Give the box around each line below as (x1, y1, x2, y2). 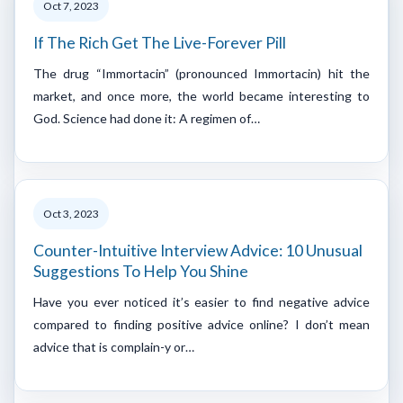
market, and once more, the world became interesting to (33, 87, 370, 103)
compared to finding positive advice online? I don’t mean (33, 316, 370, 332)
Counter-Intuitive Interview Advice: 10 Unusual (33, 240, 363, 260)
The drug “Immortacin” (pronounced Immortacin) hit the (33, 65, 370, 81)
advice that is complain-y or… (33, 338, 194, 354)
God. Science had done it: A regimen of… (33, 110, 260, 126)
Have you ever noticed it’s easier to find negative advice (33, 293, 370, 309)
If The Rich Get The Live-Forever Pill (33, 32, 286, 52)
